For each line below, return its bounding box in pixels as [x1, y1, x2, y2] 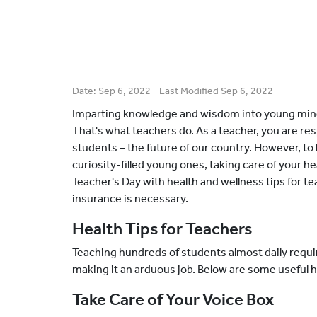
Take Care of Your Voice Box [72, 289, 274, 309]
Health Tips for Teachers [72, 219, 252, 238]
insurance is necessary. [72, 192, 188, 205]
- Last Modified [151, 85, 221, 97]
